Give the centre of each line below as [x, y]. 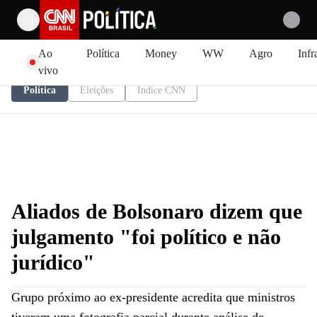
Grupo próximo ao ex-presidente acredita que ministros [153, 297]
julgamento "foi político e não [146, 237]
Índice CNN [161, 90]
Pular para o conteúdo [57, 44]
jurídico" [53, 262]
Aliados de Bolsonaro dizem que [157, 211]
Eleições [97, 90]
